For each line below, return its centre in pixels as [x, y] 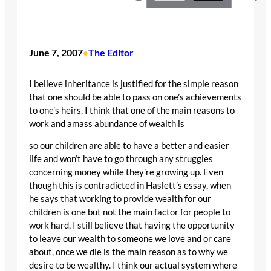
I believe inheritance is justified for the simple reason [134, 83]
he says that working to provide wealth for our [120, 199]
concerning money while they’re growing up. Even [126, 172]
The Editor [111, 53]
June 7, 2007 [56, 53]
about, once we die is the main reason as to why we [129, 252]
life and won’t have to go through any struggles [121, 159]
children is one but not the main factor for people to [130, 212]
